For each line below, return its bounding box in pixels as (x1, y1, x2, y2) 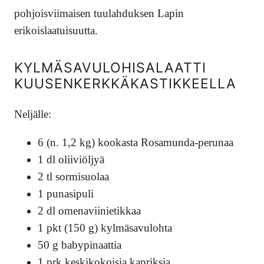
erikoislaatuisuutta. (14, 24, 98, 37)
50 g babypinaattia (38, 239, 121, 252)
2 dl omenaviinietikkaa (38, 204, 141, 217)
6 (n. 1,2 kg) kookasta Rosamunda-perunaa (38, 136, 233, 149)
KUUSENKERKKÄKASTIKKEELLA (14, 75, 236, 93)
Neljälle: (14, 108, 51, 121)
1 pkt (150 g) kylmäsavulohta (38, 222, 172, 235)
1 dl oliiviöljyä (38, 153, 104, 166)
